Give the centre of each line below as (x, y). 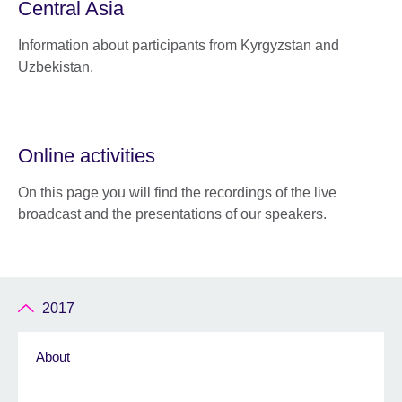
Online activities (87, 155)
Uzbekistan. (56, 66)
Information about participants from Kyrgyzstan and (179, 45)
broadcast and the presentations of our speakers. (172, 214)
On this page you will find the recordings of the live (177, 192)
